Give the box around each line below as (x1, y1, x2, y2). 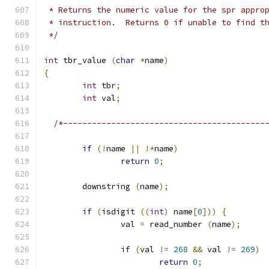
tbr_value (58, 55, 111, 65)
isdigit (101, 207, 140, 217)
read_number (145, 219, 207, 229)
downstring (82, 181, 135, 192)
